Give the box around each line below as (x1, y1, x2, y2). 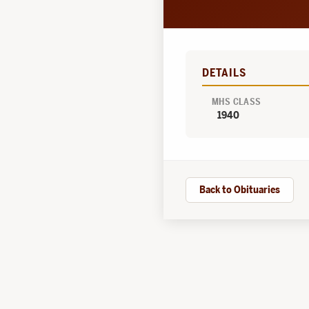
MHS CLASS (212, 97, 261, 108)
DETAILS (202, 66, 246, 80)
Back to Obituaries (199, 183, 280, 196)
